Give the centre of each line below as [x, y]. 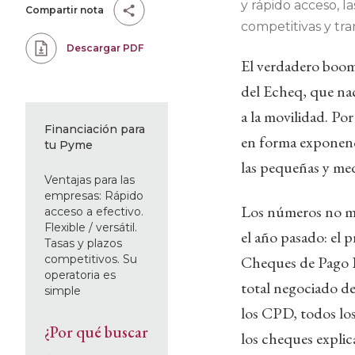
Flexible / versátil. [91, 227]
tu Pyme [69, 145]
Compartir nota [65, 10]
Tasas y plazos [83, 243]
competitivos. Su [91, 259]
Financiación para [95, 129]
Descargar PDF [105, 48]
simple [63, 291]
